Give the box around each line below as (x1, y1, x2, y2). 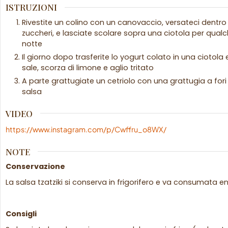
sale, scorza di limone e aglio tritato (22, 63, 154, 73)
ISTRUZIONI (6, 1, 57, 13)
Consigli (6, 209, 37, 219)
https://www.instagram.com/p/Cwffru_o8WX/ (6, 124, 166, 134)
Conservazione (6, 161, 65, 172)
